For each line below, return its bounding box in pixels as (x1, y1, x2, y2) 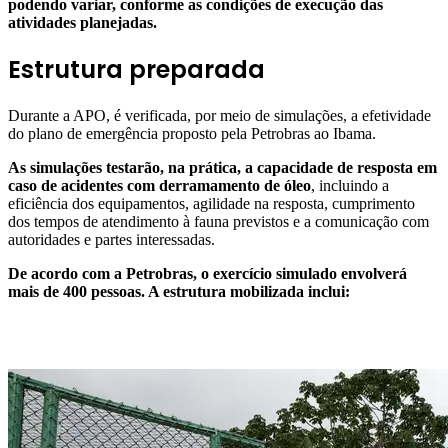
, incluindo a (311, 177, 389, 195)
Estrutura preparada (8, 53, 265, 87)
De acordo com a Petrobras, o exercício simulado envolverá (8, 265, 407, 283)
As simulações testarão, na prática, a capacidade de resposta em (8, 159, 437, 177)
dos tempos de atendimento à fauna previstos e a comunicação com (8, 213, 429, 231)
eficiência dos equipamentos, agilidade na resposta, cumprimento (8, 195, 415, 213)
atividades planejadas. (8, 14, 157, 32)
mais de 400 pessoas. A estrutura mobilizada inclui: (8, 283, 350, 301)
